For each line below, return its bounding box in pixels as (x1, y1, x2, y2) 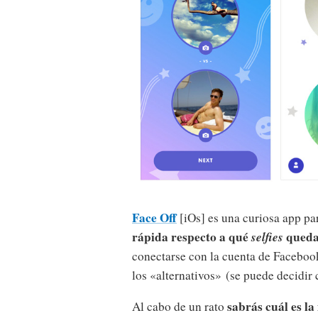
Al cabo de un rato (132, 297, 227, 314)
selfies (251, 227, 283, 246)
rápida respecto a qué (132, 227, 251, 246)
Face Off (132, 208, 177, 226)
